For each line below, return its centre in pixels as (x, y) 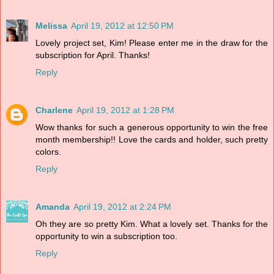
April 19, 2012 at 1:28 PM (125, 110)
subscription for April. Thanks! (93, 55)
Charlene (54, 110)
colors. (48, 151)
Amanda (53, 206)
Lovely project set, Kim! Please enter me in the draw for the (152, 43)
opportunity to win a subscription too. (106, 236)
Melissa (51, 25)
